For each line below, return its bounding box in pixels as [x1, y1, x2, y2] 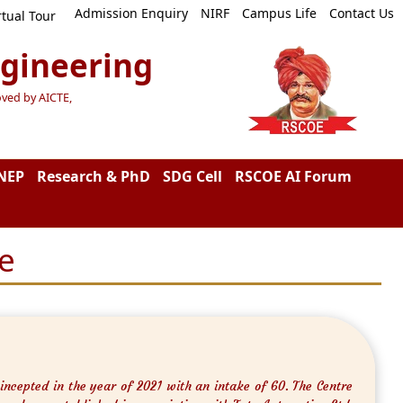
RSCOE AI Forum [234, 166, 352, 186]
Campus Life [241, 4, 317, 22]
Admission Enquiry [74, 4, 188, 22]
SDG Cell [162, 166, 222, 186]
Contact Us [328, 4, 394, 22]
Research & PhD [36, 166, 150, 186]
